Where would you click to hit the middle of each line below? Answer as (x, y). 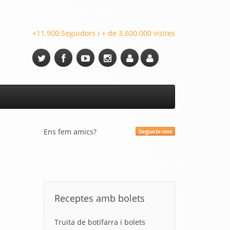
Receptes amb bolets (99, 198)
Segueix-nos (155, 131)
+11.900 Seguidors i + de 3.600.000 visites (104, 33)
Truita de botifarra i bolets (100, 222)
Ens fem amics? (70, 132)
